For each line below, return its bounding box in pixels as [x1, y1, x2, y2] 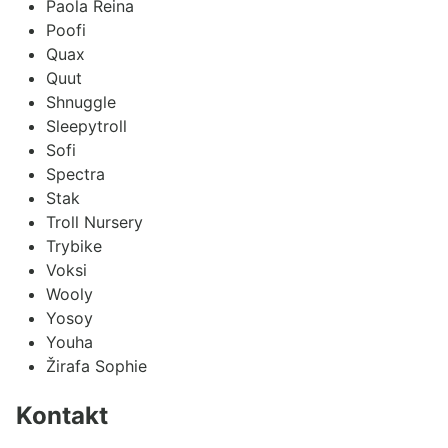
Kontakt [16, 400, 108, 430]
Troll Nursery [46, 211, 143, 232]
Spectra [46, 163, 105, 184]
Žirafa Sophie [46, 355, 147, 376]
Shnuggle [46, 91, 116, 112]
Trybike [46, 235, 102, 256]
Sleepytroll [46, 115, 127, 136]
